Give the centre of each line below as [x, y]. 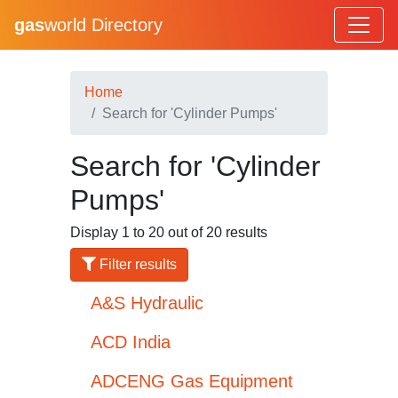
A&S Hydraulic [147, 303]
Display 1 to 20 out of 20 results [169, 232]
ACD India [131, 342]
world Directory [103, 25]
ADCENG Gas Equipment [192, 381]
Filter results [136, 264]
